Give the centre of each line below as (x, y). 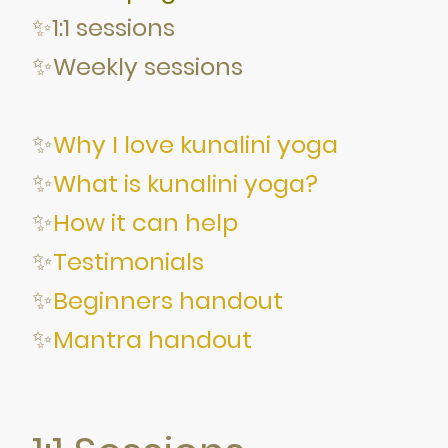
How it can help (145, 222)
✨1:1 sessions (103, 27)
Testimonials (128, 261)
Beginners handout (168, 300)
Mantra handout (152, 339)
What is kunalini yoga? (185, 183)
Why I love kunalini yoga (195, 144)
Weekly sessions (148, 66)
